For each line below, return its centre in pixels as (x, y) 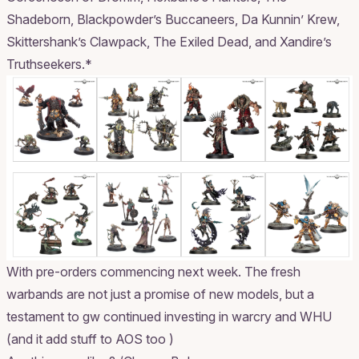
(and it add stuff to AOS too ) (90, 339)
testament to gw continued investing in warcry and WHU (169, 316)
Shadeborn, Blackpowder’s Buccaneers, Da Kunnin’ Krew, (173, 19)
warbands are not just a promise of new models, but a (160, 294)
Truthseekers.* (49, 64)
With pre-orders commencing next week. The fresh (153, 271)
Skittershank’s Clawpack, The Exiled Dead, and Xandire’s (169, 41)
